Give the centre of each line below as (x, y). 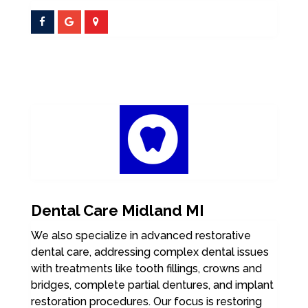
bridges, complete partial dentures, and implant (152, 285)
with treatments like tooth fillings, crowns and (146, 268)
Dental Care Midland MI (117, 210)
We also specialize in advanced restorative (141, 235)
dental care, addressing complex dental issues (150, 252)
